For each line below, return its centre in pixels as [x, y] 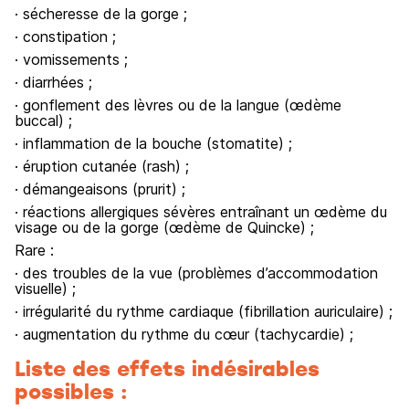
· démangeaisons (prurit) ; [100, 189]
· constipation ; [65, 37]
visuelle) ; [45, 288]
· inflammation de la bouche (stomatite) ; [153, 143]
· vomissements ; [71, 59]
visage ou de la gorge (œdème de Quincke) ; [164, 227]
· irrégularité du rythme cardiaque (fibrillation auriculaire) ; [204, 311]
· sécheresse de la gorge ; [101, 14]
